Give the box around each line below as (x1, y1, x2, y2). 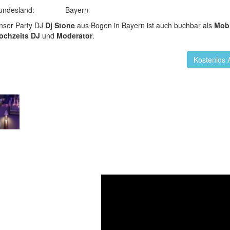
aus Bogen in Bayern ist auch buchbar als (74, 20, 214, 30)
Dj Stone (45, 20, 75, 30)
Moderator (56, 30, 92, 41)
